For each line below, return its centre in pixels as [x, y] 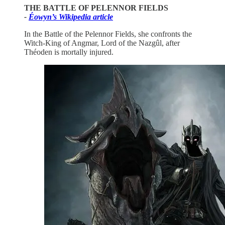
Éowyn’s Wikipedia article [71, 17]
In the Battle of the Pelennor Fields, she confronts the [108, 34]
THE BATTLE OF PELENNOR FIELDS [96, 8]
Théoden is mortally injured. [69, 52]
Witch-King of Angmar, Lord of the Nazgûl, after [102, 43]
